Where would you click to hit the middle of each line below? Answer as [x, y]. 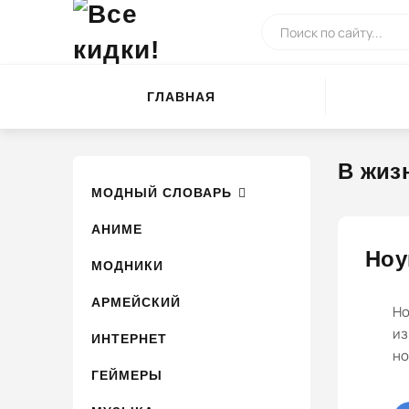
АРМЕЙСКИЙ [136, 302]
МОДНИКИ [127, 265]
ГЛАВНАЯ [181, 96]
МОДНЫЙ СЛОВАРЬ [162, 192]
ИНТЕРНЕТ [129, 338]
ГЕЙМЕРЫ [127, 375]
